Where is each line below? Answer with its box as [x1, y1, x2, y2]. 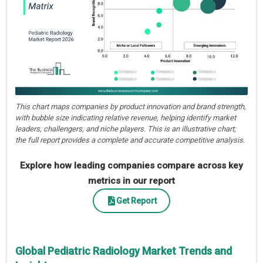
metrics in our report [88, 176, 175, 187]
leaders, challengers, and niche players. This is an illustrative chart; [15, 124, 236, 134]
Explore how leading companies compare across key [20, 160, 243, 171]
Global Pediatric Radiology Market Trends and [15, 245, 232, 258]
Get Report [116, 195, 157, 205]
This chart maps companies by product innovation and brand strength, [15, 102, 246, 112]
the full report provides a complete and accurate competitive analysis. [15, 136, 245, 145]
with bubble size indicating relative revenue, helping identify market [15, 113, 236, 123]
